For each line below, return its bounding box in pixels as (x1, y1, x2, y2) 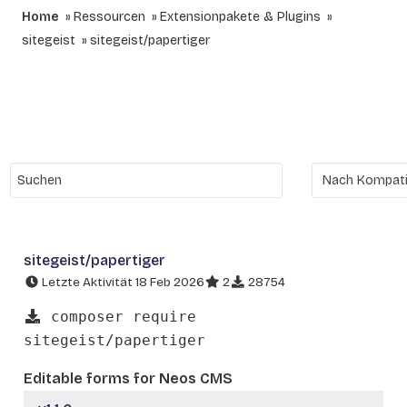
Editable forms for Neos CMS (24, 369, 233, 387)
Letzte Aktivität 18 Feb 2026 (39, 274, 204, 290)
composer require (42, 307, 196, 325)
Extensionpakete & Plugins (160, 9, 321, 25)
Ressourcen (74, 9, 145, 25)
